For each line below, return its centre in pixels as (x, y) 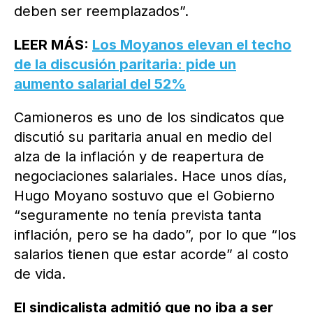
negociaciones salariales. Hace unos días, (151, 176)
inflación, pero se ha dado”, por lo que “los (155, 235)
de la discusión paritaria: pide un (125, 65)
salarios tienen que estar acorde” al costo (151, 255)
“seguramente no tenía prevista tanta (138, 216)
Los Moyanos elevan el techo (192, 45)
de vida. (40, 274)
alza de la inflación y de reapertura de (139, 157)
